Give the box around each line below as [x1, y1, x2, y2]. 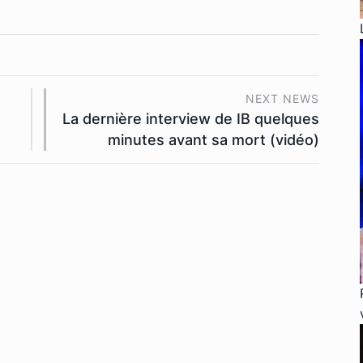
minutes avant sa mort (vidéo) [108, 131, 319, 149]
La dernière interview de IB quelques [62, 110, 319, 128]
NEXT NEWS [246, 92, 319, 106]
